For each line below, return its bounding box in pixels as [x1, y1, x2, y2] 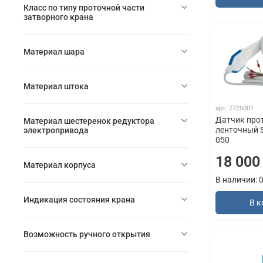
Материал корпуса [23, 160, 96, 170]
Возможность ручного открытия [23, 229, 150, 239]
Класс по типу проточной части [23, 2, 144, 12]
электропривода [23, 125, 89, 135]
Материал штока [23, 81, 89, 91]
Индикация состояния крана [23, 194, 135, 204]
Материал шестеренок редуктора [23, 116, 154, 126]
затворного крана [23, 12, 93, 22]
